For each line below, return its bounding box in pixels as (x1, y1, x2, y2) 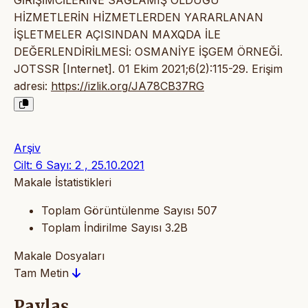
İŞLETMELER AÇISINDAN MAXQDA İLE (14, 27, 221, 41)
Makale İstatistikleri (14, 175, 111, 189)
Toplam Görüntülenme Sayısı (41, 203, 194, 217)
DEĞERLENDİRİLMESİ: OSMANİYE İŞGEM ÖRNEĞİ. (14, 44, 283, 58)
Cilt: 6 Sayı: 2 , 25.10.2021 (14, 157, 144, 172)
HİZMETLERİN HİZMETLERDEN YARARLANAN (14, 10, 263, 24)
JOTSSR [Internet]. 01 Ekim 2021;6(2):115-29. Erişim (14, 61, 283, 76)
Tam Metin (14, 265, 72, 280)
